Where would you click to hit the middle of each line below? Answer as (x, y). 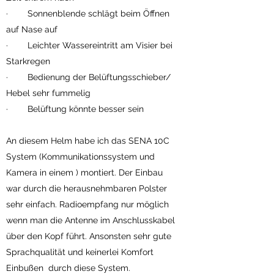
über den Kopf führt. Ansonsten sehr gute (89, 236)
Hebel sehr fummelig (48, 93)
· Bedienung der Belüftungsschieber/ (88, 77)
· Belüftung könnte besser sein (75, 109)
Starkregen (31, 61)
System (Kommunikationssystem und (80, 157)
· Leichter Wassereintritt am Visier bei (89, 45)
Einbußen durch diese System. (68, 268)
